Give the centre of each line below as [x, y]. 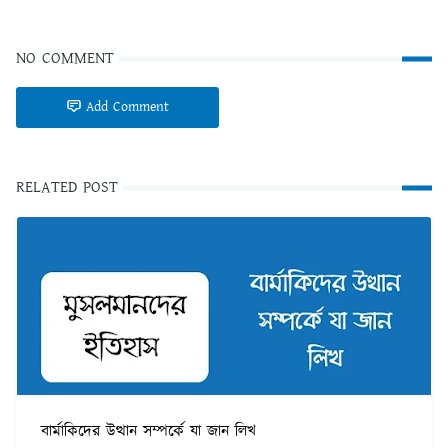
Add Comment [127, 107]
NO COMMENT [65, 59]
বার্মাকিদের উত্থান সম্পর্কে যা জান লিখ [148, 432]
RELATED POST [67, 188]
